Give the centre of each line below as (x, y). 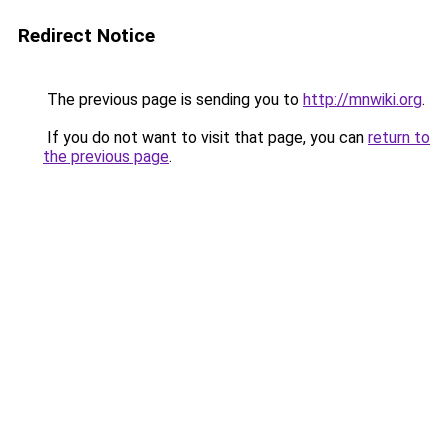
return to (399, 137)
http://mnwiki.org (362, 99)
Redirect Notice (86, 35)
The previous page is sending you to (173, 99)
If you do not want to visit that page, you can (205, 137)
